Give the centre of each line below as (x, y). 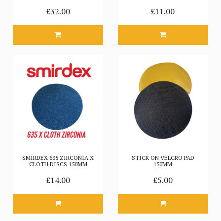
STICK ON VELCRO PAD (163, 158)
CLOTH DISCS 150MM (58, 164)
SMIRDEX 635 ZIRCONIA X (58, 158)
